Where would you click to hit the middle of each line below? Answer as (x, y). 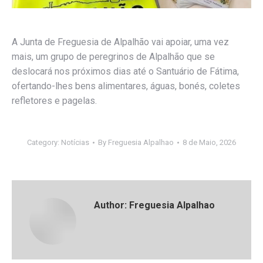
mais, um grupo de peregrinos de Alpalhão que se (113, 56)
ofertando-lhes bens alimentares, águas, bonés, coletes (126, 86)
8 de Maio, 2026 (209, 142)
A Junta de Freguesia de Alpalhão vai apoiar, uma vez (120, 42)
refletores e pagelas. (54, 100)
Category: (44, 142)
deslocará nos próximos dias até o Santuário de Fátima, (125, 71)
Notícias (75, 142)
